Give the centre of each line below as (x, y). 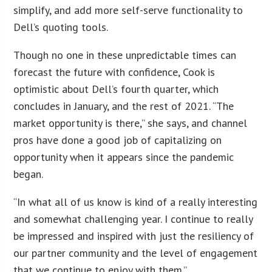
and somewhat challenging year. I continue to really (133, 219)
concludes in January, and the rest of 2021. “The (124, 106)
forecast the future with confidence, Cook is (114, 72)
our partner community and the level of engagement (136, 253)
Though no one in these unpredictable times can (125, 55)
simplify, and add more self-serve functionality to (128, 10)
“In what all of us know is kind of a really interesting (136, 202)
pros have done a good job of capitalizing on (118, 140)
